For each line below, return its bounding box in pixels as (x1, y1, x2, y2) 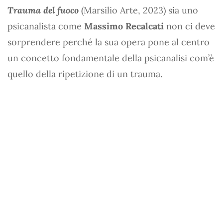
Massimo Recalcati (84, 20, 164, 32)
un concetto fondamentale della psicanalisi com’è (7, 52, 214, 64)
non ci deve (164, 20, 215, 32)
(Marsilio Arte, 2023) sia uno (79, 4, 198, 16)
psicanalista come (7, 20, 84, 32)
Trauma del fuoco (7, 4, 79, 16)
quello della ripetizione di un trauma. (7, 68, 162, 80)
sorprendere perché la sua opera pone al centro (7, 36, 210, 48)
